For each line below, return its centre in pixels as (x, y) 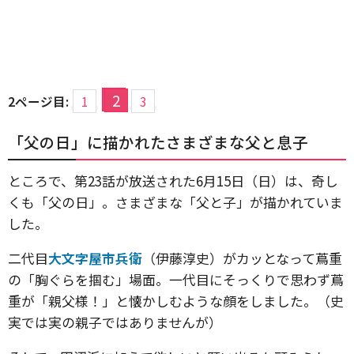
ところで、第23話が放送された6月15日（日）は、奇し (173, 181)
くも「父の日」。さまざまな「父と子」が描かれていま (175, 202)
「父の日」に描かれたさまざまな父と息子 (158, 142)
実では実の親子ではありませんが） (115, 322)
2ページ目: (38, 101)
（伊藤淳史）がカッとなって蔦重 (242, 258)
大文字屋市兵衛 (95, 258)
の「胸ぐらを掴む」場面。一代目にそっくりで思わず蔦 (176, 279)
